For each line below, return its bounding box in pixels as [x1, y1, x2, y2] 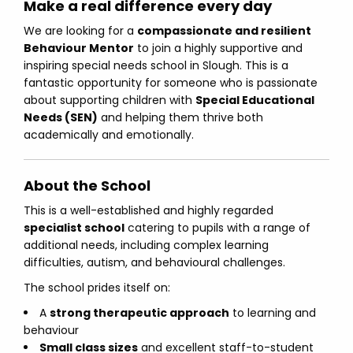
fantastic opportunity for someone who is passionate [24, 75, 318, 91]
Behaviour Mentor [24, 40, 134, 56]
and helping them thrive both [98, 110, 263, 125]
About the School [24, 176, 150, 195]
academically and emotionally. [24, 127, 194, 143]
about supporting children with [24, 92, 195, 108]
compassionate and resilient [137, 23, 311, 39]
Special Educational [195, 92, 314, 108]
